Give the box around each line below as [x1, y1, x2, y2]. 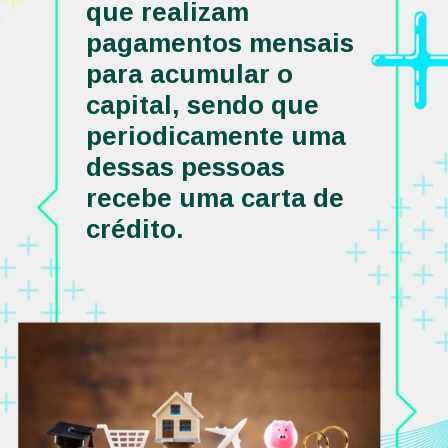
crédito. [85, 213, 191, 244]
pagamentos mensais [85, 27, 354, 58]
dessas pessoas [85, 151, 285, 182]
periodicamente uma [85, 120, 346, 151]
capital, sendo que [85, 89, 319, 120]
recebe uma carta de [85, 182, 344, 213]
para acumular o [85, 58, 293, 89]
